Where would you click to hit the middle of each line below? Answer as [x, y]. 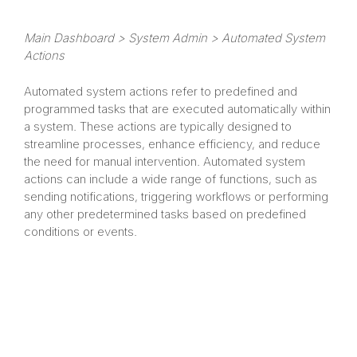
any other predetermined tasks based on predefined [165, 214]
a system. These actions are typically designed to [158, 126]
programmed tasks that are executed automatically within [177, 108]
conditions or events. [80, 231]
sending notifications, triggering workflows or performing [176, 196]
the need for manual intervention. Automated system [165, 161]
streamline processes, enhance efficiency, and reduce [172, 143]
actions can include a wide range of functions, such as [171, 178]
